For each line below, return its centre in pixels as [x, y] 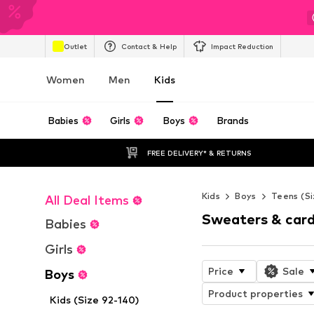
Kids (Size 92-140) [95, 300]
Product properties [255, 293]
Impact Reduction [242, 46]
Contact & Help [149, 46]
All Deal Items [87, 200]
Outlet [75, 46]
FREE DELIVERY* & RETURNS [199, 152]
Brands [233, 121]
